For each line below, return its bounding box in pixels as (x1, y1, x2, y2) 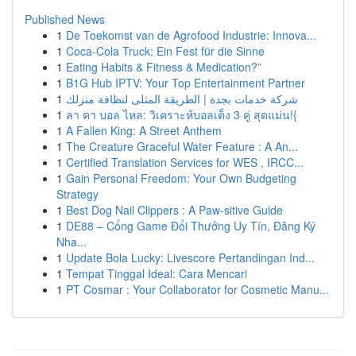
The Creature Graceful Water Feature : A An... (66, 138, 298, 154)
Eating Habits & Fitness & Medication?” (66, 59, 261, 75)
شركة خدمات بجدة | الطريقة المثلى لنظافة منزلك (66, 91, 298, 106)
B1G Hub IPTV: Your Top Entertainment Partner (66, 75, 305, 91)
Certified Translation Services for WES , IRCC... (66, 154, 304, 170)
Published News (25, 11, 105, 27)
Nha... (56, 234, 87, 250)
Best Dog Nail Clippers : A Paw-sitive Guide (66, 202, 283, 218)
